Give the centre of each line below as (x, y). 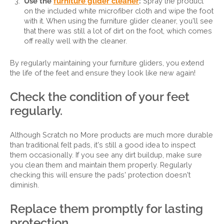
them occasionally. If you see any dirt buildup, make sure (106, 155)
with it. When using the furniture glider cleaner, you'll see (118, 21)
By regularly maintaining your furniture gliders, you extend (107, 63)
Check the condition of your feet (100, 97)
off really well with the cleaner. (75, 41)
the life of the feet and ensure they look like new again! (103, 73)
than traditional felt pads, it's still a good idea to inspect (103, 145)
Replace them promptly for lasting (106, 209)
